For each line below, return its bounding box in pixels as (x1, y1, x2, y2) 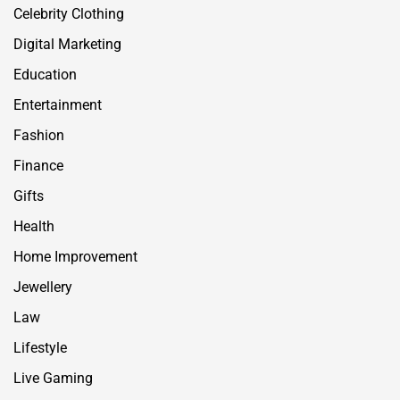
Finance (13, 157, 63, 175)
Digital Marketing (13, 36, 121, 54)
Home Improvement (13, 248, 137, 266)
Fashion (13, 127, 64, 145)
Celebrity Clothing (13, 5, 124, 23)
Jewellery (13, 279, 72, 296)
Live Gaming (13, 370, 93, 387)
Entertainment (13, 96, 102, 114)
